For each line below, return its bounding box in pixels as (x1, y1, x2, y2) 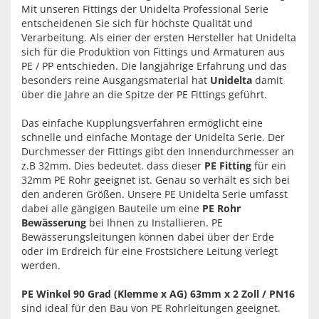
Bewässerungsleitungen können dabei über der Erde (21, 230, 274, 244)
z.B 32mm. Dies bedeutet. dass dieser (21, 159, 204, 172)
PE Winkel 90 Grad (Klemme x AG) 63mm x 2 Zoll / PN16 (21, 287, 295, 300)
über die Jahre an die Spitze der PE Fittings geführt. (21, 88, 267, 101)
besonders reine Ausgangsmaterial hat (21, 73, 210, 87)
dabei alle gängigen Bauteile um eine (21, 202, 202, 215)
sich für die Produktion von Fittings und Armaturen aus (21, 45, 285, 58)
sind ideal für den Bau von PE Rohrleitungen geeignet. (21, 301, 281, 315)
